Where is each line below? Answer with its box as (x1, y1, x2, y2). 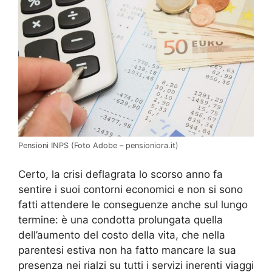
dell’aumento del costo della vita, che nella (18, 228, 225, 241)
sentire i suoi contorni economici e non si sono (18, 183, 243, 195)
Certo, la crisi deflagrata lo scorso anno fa (18, 168, 223, 180)
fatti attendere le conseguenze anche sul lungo (18, 198, 248, 211)
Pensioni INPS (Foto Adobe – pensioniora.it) (18, 141, 178, 151)
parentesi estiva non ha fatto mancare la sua (18, 243, 236, 256)
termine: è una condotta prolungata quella (18, 213, 223, 226)
